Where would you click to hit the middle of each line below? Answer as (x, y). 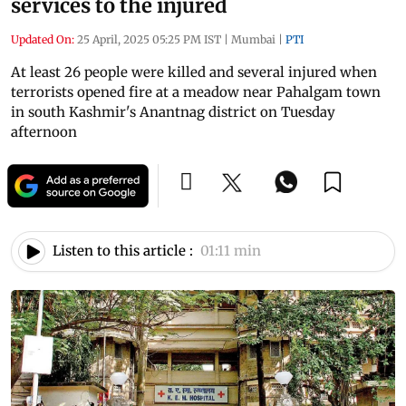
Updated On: (43, 39)
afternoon (44, 131)
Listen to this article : (123, 251)
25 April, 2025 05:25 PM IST (149, 39)
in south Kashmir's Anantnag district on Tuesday (173, 111)
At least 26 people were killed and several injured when (194, 72)
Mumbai (253, 39)
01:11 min (231, 251)
